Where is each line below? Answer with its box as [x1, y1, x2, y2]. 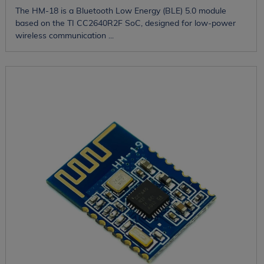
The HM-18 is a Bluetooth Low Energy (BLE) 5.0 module [15, 5, 226, 16]
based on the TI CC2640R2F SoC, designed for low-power [15, 18, 236, 29]
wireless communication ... [15, 30, 114, 41]
